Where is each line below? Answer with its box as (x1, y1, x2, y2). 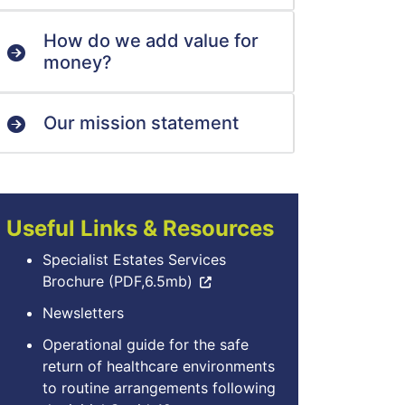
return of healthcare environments (42, 357, 275, 375)
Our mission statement (43, 112, 239, 134)
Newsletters (42, 304, 124, 322)
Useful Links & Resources (6, 215, 274, 241)
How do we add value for (43, 30, 259, 52)
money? (43, 52, 112, 73)
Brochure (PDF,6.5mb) (42, 272, 193, 290)
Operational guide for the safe (42, 335, 249, 353)
